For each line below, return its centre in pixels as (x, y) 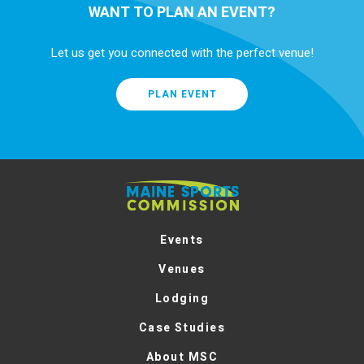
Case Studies (182, 328)
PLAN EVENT (182, 95)
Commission (158, 225)
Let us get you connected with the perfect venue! (182, 53)
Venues (182, 270)
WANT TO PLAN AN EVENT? (182, 13)
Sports (142, 207)
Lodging (182, 299)
